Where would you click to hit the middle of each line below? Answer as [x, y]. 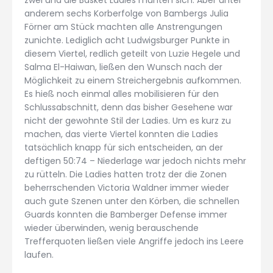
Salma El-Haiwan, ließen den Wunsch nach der [123, 67]
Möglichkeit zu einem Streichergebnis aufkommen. [133, 80]
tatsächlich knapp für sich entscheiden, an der [124, 147]
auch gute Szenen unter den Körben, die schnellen [132, 201]
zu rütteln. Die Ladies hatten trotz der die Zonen [126, 174]
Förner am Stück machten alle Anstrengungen [123, 27]
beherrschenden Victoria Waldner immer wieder [127, 187]
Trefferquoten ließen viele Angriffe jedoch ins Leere [134, 241]
